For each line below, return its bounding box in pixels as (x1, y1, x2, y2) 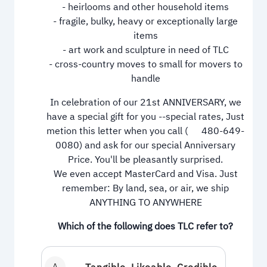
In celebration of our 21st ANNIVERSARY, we (49, 95, 241, 111)
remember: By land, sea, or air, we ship (62, 181, 229, 197)
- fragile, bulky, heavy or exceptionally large (53, 14, 238, 30)
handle (131, 71, 160, 87)
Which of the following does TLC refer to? (58, 219, 233, 235)
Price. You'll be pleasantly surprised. (68, 152, 223, 168)
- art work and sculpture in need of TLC (62, 42, 229, 58)
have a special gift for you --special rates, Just (46, 109, 244, 125)
